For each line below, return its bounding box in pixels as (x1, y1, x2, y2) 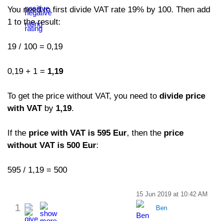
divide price (159, 91, 205, 101)
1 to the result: (7, 17, 61, 27)
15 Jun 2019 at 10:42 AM (136, 190, 208, 198)
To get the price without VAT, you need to (7, 91, 159, 101)
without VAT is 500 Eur (7, 141, 96, 150)
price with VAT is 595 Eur (29, 128, 127, 138)
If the (7, 128, 29, 138)
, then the (127, 128, 164, 138)
